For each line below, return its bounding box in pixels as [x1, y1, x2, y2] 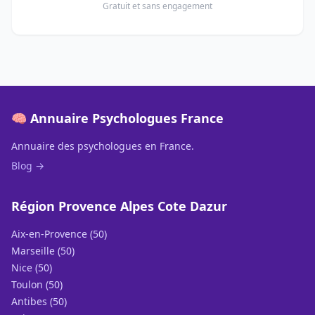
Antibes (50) [11, 295, 67, 308]
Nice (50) [11, 261, 52, 274]
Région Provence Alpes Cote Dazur [11, 198, 227, 214]
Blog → [11, 159, 44, 172]
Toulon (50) [11, 278, 63, 291]
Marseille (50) [11, 244, 75, 257]
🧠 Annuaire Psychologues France [11, 110, 224, 127]
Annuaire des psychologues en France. [11, 139, 194, 153]
